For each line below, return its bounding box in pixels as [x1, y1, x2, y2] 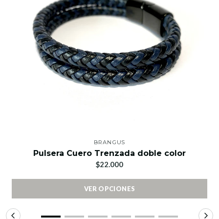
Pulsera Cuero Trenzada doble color [33, 149, 186, 158]
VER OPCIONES [84, 185, 135, 193]
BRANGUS [93, 139, 126, 146]
